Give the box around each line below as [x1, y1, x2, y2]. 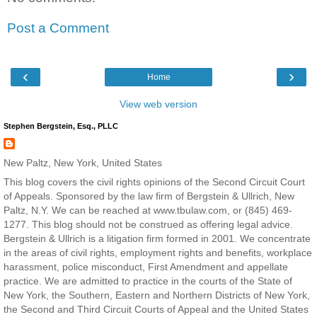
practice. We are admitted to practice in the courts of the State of [4, 275, 292, 287]
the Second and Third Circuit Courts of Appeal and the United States [4, 303, 309, 315]
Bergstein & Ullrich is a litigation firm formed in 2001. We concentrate [4, 232, 311, 244]
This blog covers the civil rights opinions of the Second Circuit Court [4, 175, 305, 188]
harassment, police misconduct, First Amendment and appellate [4, 260, 288, 272]
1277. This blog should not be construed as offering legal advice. [4, 218, 293, 230]
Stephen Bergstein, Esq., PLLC [4, 121, 118, 130]
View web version [120, 98, 197, 110]
